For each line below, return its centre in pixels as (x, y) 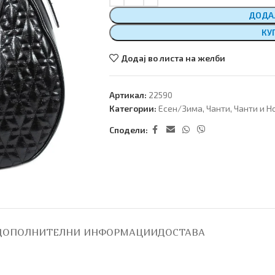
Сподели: (128, 130)
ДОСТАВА (181, 232)
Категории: (133, 109)
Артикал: (129, 95)
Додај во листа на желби (173, 58)
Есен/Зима (180, 109)
